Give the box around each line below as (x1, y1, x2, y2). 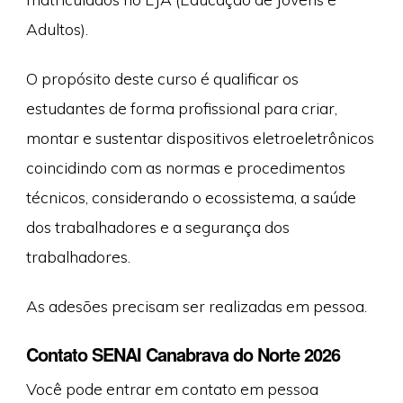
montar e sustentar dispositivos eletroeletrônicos (25, 128, 374, 148)
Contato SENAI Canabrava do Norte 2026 (25, 340, 340, 367)
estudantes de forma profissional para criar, (25, 98, 337, 118)
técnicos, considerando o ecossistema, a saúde (25, 187, 356, 207)
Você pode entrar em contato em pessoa (25, 378, 318, 399)
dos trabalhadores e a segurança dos (25, 217, 290, 237)
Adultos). (25, 18, 88, 39)
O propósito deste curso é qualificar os (25, 68, 299, 88)
